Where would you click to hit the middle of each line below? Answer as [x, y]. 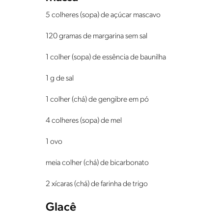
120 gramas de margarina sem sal [96, 37]
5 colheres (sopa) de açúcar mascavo [103, 15]
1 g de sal [60, 79]
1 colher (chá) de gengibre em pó [97, 100]
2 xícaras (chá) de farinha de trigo [97, 184]
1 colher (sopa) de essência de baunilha [106, 58]
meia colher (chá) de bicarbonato [97, 163]
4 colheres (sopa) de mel [84, 121]
